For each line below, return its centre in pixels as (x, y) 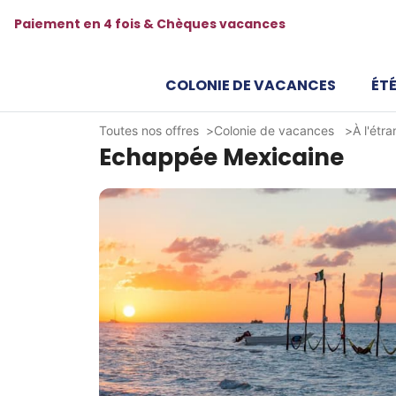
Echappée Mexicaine (221, 157)
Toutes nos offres (149, 130)
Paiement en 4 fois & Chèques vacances (150, 24)
